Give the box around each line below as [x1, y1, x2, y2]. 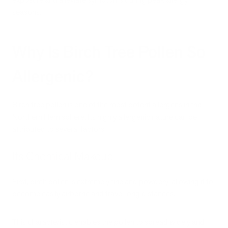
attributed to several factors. [12, 124, 107, 135]
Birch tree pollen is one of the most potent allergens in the [12, 99, 202, 110]
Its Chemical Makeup [12, 148, 113, 164]
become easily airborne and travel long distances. [12, 188, 175, 199]
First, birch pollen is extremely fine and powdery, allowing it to [12, 176, 213, 187]
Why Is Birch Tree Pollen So [12, 41, 206, 63]
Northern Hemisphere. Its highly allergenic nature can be [12, 111, 197, 123]
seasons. [12, 7, 41, 18]
